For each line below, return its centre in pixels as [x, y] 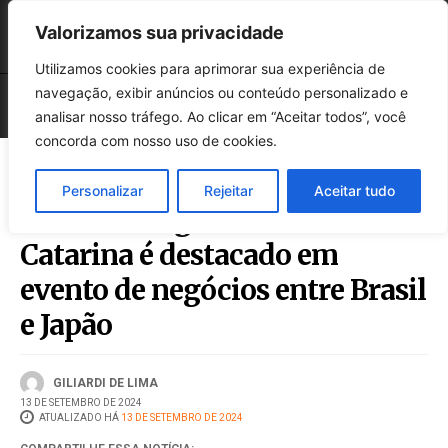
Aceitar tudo [354, 190]
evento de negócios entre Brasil [223, 290]
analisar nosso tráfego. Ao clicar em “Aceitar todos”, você [220, 116]
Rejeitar [228, 190]
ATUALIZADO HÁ [79, 417]
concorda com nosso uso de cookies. [156, 140]
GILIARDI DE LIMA [105, 382]
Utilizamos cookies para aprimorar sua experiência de [210, 68]
